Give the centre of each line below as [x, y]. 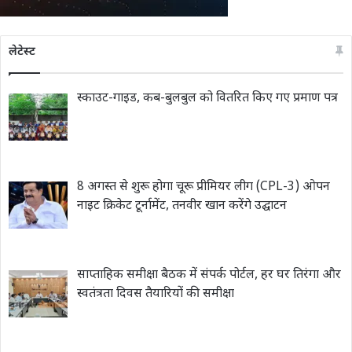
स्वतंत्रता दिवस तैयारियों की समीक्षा [156, 295]
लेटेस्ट [22, 52]
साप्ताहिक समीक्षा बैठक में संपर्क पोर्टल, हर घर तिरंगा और [209, 276]
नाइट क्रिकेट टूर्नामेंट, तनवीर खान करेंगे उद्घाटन [182, 206]
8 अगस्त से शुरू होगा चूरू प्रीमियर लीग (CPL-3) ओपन [203, 187]
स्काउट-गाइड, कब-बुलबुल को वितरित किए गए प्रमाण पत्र [207, 98]
